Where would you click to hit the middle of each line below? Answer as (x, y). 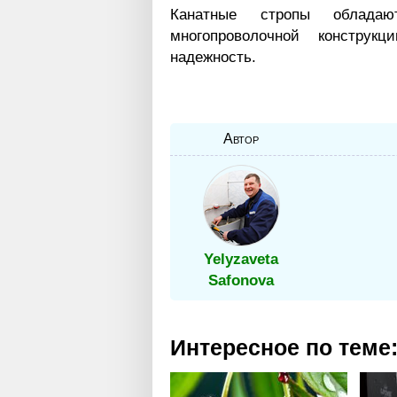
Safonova (241, 280)
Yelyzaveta (241, 259)
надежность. (213, 57)
